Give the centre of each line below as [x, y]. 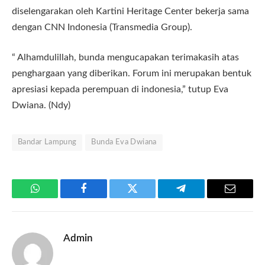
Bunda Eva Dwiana [124, 143]
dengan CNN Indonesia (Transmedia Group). [102, 27]
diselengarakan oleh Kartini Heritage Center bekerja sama [130, 11]
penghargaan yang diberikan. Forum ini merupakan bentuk [132, 74]
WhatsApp [57, 197]
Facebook [104, 197]
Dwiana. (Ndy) [41, 106]
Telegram [200, 197]
